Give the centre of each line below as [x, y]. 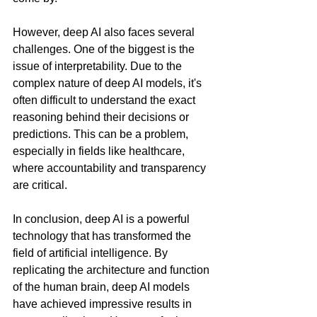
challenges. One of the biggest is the [105, 49]
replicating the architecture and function [113, 270]
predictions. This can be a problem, [102, 134]
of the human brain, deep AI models [103, 287]
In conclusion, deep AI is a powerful [103, 219]
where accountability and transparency [111, 168]
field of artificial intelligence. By [92, 253]
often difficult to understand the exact [105, 100]
